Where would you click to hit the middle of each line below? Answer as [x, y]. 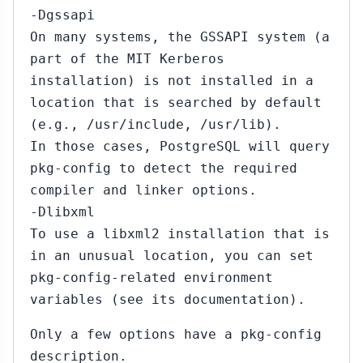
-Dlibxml [62, 212]
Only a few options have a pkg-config [176, 334]
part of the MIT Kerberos [127, 59]
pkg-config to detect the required [164, 168]
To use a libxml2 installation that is [180, 234]
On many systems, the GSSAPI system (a [180, 37]
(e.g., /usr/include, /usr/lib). [156, 124]
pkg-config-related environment [152, 278]
